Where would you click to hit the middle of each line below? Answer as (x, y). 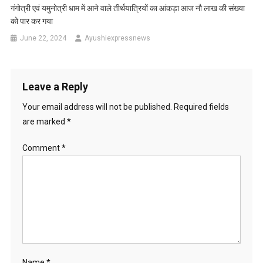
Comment (42, 148)
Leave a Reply (55, 87)
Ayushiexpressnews (118, 38)
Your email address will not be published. (97, 107)
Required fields (201, 107)
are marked (44, 122)
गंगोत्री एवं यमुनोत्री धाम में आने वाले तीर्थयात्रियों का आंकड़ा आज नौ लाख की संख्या (128, 9)
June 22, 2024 (43, 38)
